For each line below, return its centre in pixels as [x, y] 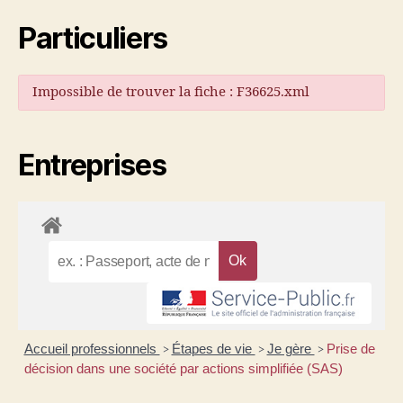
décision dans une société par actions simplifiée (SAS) [183, 369]
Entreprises [92, 165]
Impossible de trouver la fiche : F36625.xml [171, 92]
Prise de [350, 349]
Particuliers [93, 38]
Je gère [291, 349]
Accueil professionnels [92, 349]
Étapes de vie [213, 349]
